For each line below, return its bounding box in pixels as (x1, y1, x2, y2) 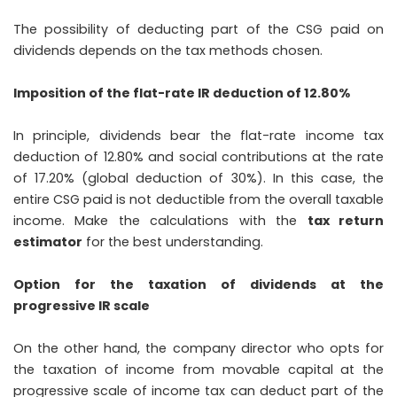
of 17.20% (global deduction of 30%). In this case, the (13, 169, 384, 188)
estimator (13, 233, 82, 252)
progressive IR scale (13, 297, 150, 315)
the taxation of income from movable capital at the (13, 361, 384, 379)
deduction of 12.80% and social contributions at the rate (13, 148, 384, 167)
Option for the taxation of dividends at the (13, 276, 384, 294)
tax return (307, 212, 385, 230)
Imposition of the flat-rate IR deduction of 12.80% (13, 84, 350, 103)
